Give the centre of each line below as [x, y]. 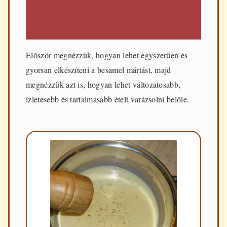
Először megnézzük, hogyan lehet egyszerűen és [107, 55]
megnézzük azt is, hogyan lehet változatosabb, [103, 84]
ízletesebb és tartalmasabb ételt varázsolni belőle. [108, 99]
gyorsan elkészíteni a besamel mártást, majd [99, 69]
